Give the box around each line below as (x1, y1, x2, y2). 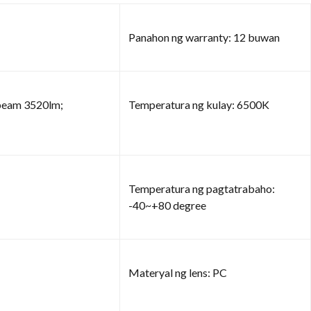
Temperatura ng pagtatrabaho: (128, 181, 275, 195)
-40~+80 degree (128, 198, 206, 212)
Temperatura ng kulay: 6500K (128, 97, 269, 111)
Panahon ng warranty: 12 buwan (128, 30, 280, 44)
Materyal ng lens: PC (128, 265, 227, 279)
